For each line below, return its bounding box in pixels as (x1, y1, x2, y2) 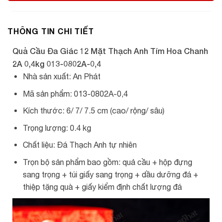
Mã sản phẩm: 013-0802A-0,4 (22, 89, 128, 98)
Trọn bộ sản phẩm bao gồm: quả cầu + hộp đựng (22, 157, 192, 166)
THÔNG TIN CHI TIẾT (7, 26, 94, 36)
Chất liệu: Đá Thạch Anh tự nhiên (22, 140, 137, 150)
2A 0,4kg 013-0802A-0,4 (12, 59, 101, 68)
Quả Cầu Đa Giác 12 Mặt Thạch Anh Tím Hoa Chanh (12, 46, 208, 55)
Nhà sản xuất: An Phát (22, 72, 101, 81)
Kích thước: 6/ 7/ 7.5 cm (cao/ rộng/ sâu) (22, 106, 165, 115)
